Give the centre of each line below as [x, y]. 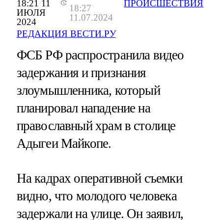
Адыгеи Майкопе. [64, 144]
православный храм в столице [96, 126]
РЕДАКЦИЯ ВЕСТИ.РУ [66, 34]
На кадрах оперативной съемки [99, 179]
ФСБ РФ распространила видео [100, 55]
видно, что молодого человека [96, 196]
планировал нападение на [83, 108]
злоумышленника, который [88, 91]
